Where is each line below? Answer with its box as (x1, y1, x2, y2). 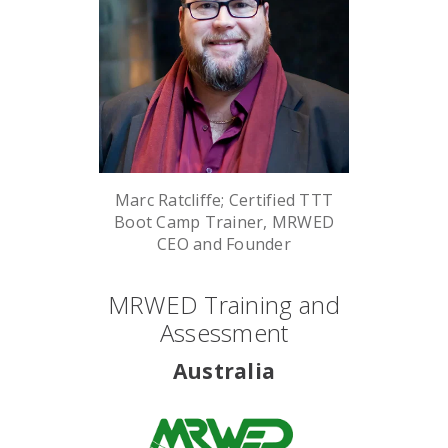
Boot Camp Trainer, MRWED (114, 210, 334, 233)
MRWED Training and (107, 287, 341, 321)
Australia (172, 356, 276, 385)
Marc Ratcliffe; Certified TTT (114, 188, 334, 211)
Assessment (159, 315, 289, 349)
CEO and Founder (157, 232, 291, 255)
